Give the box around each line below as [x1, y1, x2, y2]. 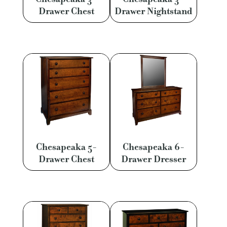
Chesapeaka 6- [122, 140, 184, 153]
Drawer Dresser [121, 153, 186, 165]
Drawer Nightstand [114, 5, 193, 18]
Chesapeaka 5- [35, 140, 97, 153]
